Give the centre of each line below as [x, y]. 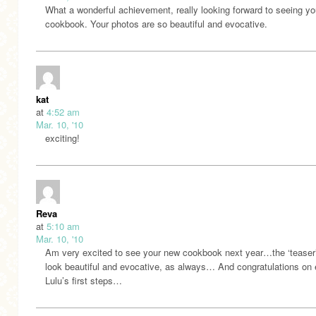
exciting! [62, 138]
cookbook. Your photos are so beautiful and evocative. [156, 23]
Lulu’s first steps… [84, 280]
